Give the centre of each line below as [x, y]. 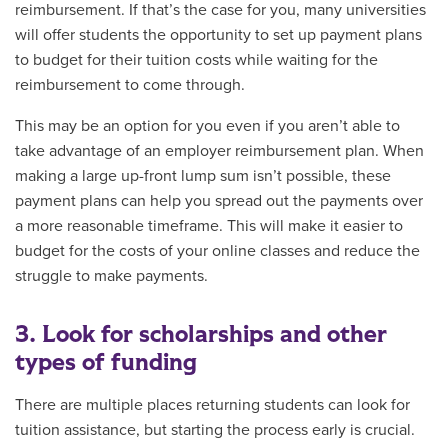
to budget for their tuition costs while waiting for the [196, 59]
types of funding [106, 362]
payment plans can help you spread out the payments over [219, 200]
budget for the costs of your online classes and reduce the [217, 250]
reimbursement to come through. [130, 84]
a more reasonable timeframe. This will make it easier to [209, 225]
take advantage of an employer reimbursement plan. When [219, 150]
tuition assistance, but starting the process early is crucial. [215, 429]
